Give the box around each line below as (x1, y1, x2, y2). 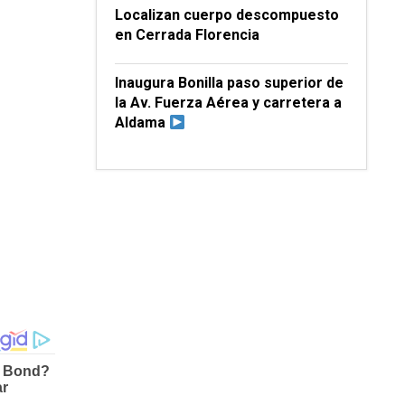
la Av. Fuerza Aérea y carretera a (115, 94, 342, 111)
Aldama (115, 114, 169, 131)
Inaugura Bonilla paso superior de (115, 74, 344, 91)
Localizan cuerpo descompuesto (115, 6, 339, 24)
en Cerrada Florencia (115, 26, 259, 43)
